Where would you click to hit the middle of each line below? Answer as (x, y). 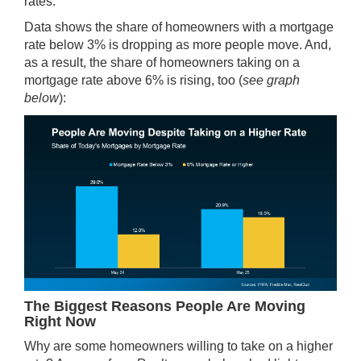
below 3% (77, 45)
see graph (271, 80)
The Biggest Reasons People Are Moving (165, 307)
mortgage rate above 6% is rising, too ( (133, 80)
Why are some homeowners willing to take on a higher (178, 346)
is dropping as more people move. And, (218, 45)
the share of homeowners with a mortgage (213, 27)
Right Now (60, 322)
